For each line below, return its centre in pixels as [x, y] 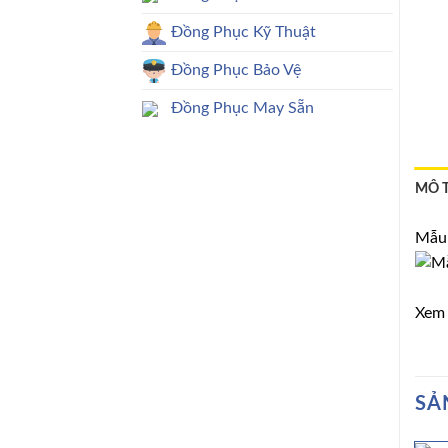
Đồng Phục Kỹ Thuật [243, 31]
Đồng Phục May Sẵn [242, 107]
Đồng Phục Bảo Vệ [236, 69]
